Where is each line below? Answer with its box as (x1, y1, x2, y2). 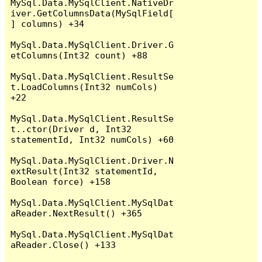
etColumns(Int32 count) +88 (11, 50, 148, 60)
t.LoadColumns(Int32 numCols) (11, 81, 158, 92)
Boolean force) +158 (11, 176, 111, 187)
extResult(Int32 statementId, (11, 166, 158, 176)
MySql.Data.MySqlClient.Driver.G (11, 39, 174, 50)
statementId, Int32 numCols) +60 (11, 134, 174, 144)
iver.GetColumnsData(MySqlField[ (11, 8, 174, 18)
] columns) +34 (11, 18, 85, 29)
